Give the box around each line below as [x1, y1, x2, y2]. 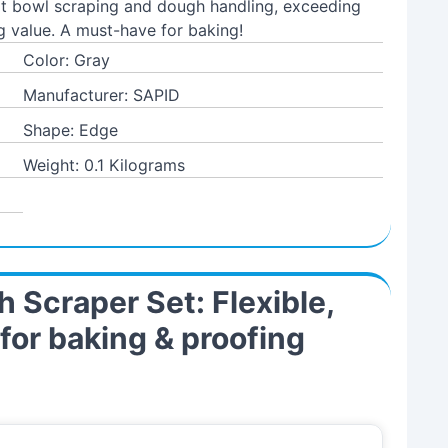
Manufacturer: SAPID [23, 85, 181, 105]
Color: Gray [23, 50, 111, 70]
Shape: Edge [23, 120, 119, 140]
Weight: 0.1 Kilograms [23, 155, 186, 175]
